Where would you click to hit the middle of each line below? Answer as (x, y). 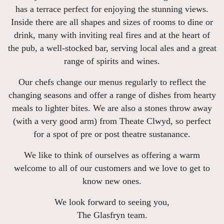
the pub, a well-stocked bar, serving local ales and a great (112, 48)
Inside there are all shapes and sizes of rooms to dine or (112, 22)
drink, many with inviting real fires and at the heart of (112, 35)
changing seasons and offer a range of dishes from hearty (112, 95)
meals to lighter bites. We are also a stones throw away (112, 108)
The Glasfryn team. (112, 215)
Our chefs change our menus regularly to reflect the (112, 82)
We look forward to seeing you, (112, 202)
